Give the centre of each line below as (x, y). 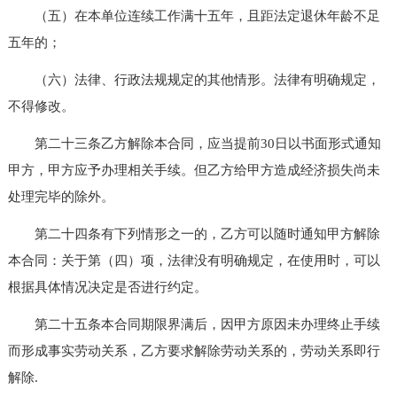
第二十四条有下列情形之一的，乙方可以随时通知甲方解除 (194, 234)
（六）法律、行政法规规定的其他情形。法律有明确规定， (194, 79)
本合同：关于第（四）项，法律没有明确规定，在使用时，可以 (194, 260)
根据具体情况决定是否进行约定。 (107, 287)
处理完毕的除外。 (61, 196)
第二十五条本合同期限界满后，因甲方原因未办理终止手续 (194, 324)
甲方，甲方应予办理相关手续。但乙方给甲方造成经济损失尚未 (194, 170)
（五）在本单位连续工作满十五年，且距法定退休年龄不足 (194, 16)
